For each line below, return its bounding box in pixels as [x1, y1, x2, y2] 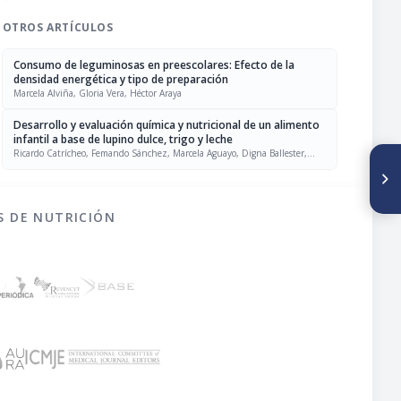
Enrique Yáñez [13, 160, 75, 173]
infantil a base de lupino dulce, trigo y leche [13, 132, 233, 147]
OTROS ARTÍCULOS [2, 20, 114, 35]
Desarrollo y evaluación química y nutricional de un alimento [13, 117, 320, 132]
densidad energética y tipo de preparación [13, 72, 228, 87]
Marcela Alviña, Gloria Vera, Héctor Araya [13, 87, 182, 99]
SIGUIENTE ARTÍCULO [256, 154, 358, 167]
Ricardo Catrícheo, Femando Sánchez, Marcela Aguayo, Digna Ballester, [13, 147, 307, 159]
